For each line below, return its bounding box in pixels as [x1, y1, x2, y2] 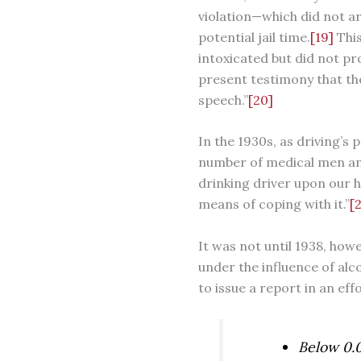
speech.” [197, 91, 248, 108]
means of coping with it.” [197, 196, 350, 213]
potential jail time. [197, 28, 310, 45]
